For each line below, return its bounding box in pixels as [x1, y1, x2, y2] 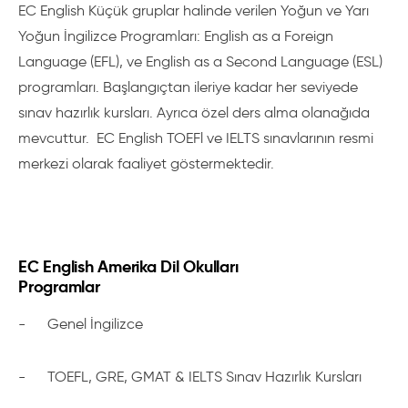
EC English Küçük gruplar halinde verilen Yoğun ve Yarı [18, 2, 369, 19]
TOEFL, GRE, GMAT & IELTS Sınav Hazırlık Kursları [47, 368, 362, 385]
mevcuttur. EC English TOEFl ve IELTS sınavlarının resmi [18, 129, 373, 147]
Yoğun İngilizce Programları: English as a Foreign [18, 27, 333, 45]
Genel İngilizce [47, 315, 143, 332]
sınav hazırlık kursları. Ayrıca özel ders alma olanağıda [18, 104, 370, 121]
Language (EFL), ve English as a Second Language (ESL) [18, 53, 382, 70]
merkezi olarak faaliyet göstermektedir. [18, 155, 278, 172]
